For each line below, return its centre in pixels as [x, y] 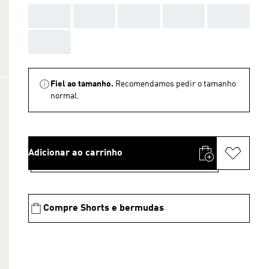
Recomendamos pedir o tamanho [176, 84]
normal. [65, 96]
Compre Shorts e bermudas [104, 208]
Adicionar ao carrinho [75, 153]
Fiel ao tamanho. [82, 84]
